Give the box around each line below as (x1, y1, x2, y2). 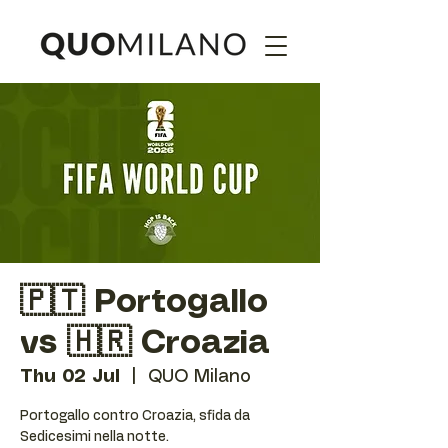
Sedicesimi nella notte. (20, 430, 169, 444)
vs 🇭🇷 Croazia (20, 329, 270, 359)
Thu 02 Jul (20, 368, 120, 386)
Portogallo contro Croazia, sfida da (20, 409, 250, 423)
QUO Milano (148, 368, 251, 386)
